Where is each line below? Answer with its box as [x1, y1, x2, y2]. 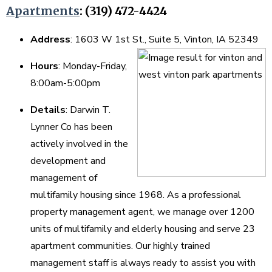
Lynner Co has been [30, 120, 112, 134]
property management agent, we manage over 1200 [30, 205, 254, 219]
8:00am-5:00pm [30, 76, 117, 90]
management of [30, 171, 97, 185]
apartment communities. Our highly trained [30, 239, 210, 253]
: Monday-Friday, [58, 59, 127, 73]
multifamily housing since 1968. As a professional [30, 188, 241, 202]
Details [30, 103, 66, 117]
